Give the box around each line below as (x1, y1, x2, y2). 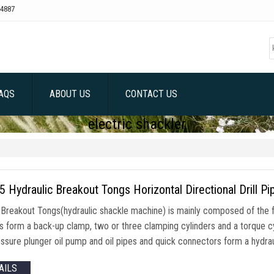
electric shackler (88, 116, 186, 133)
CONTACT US (125, 88, 177, 100)
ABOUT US (50, 88, 91, 100)
